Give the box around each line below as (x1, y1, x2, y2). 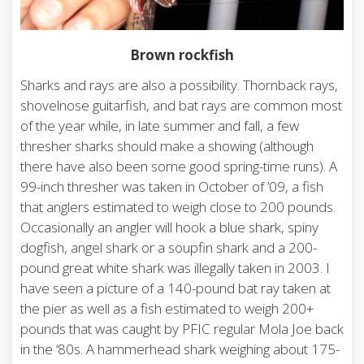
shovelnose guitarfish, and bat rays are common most (20, 95, 342, 115)
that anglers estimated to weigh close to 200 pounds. (20, 197, 336, 216)
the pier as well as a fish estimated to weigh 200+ (20, 298, 314, 318)
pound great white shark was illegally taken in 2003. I (20, 258, 330, 277)
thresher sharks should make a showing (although (20, 136, 314, 155)
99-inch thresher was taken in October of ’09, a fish (20, 176, 323, 196)
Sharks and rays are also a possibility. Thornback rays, (20, 75, 338, 94)
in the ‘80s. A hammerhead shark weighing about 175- (20, 339, 340, 358)
